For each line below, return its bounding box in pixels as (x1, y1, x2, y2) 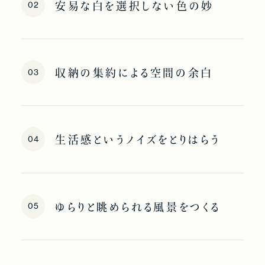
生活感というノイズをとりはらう (55, 134, 221, 146)
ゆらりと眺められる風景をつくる (55, 201, 221, 212)
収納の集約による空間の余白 (55, 67, 214, 79)
